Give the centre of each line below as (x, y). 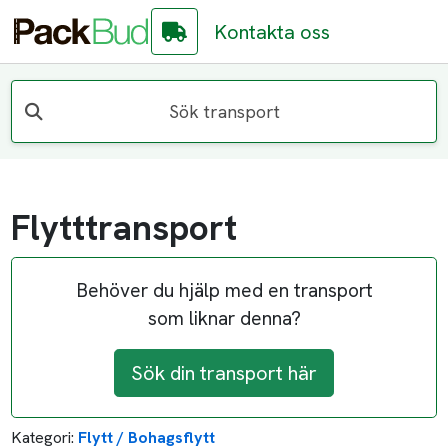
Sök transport (224, 111)
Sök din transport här (224, 373)
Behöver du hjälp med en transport (224, 291)
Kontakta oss (272, 31)
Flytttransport (124, 228)
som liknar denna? (224, 319)
